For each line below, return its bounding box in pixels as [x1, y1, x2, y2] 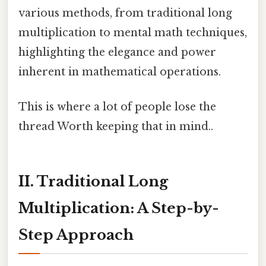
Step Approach [18, 226, 134, 243]
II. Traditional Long [18, 172, 168, 190]
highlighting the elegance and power [18, 45, 216, 59]
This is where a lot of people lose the [18, 100, 216, 114]
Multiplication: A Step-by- [18, 199, 219, 217]
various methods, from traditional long [18, 6, 232, 20]
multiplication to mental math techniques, [18, 26, 247, 39]
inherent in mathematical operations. [18, 65, 221, 78]
